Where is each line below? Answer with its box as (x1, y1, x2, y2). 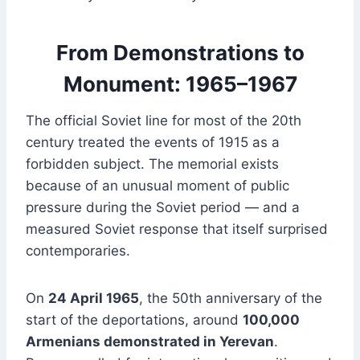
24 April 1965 (48, 290, 139, 307)
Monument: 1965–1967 (63, 72, 297, 97)
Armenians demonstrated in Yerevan (26, 333, 274, 350)
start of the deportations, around (26, 312, 243, 329)
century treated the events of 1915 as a (26, 134, 280, 151)
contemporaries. (26, 243, 130, 260)
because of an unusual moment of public (26, 178, 289, 194)
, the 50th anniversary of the (139, 290, 322, 307)
